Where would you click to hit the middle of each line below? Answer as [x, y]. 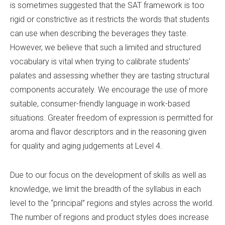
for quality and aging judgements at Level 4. [86, 146]
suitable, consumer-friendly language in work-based [100, 104]
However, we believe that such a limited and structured [105, 48]
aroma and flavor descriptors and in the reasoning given [108, 132]
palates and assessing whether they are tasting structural [110, 76]
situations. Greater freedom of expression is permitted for [111, 118]
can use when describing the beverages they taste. [99, 34]
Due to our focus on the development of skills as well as [108, 175]
